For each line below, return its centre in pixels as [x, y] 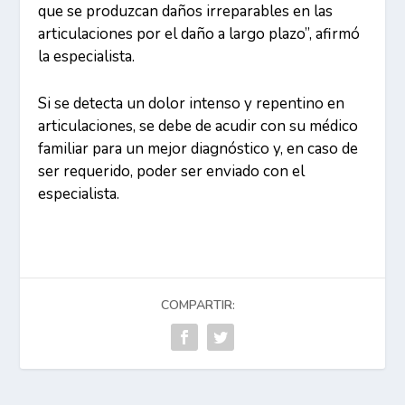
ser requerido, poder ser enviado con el [172, 171]
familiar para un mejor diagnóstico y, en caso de [198, 148]
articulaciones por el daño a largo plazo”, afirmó [199, 33]
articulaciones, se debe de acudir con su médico [198, 126]
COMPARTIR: [198, 305]
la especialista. [87, 56]
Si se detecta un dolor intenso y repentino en [192, 103]
